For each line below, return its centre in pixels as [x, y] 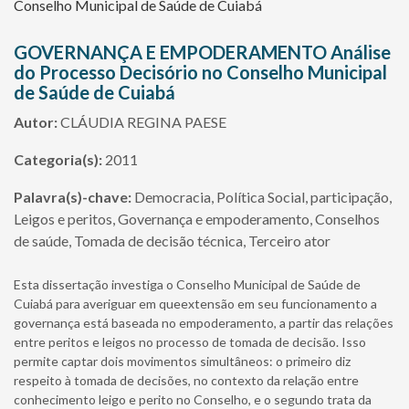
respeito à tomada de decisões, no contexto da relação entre [186, 380]
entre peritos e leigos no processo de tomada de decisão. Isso [190, 342]
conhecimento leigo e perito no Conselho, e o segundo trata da [193, 399]
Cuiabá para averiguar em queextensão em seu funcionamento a [195, 304]
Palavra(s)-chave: [73, 197]
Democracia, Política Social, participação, [262, 197]
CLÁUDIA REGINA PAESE [142, 122]
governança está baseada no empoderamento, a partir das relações [204, 323]
